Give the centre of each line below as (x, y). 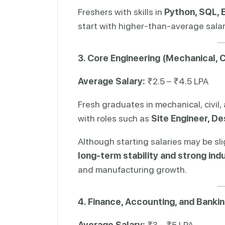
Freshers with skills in (121, 12)
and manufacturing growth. (132, 169)
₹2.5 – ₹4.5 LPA (177, 81)
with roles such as (115, 118)
